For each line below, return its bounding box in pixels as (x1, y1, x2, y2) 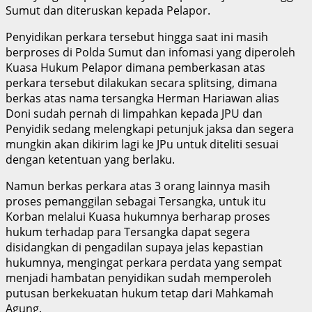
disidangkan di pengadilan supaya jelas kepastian (6, 239, 263, 255)
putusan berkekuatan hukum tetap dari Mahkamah (6, 285, 274, 301)
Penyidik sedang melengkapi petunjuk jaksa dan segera (6, 120, 294, 136)
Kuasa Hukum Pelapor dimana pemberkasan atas (6, 59, 265, 75)
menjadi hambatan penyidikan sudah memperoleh (6, 270, 272, 286)
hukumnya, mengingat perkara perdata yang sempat (6, 254, 282, 270)
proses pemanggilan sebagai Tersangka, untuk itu (6, 193, 266, 209)
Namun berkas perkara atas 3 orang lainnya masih (6, 178, 270, 194)
